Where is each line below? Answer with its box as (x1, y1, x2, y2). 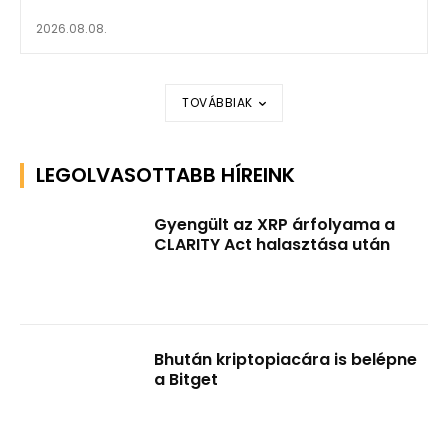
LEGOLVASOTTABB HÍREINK (36, 160, 295, 189)
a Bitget (154, 368, 219, 392)
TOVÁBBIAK (182, 94, 253, 112)
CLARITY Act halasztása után (154, 232, 391, 256)
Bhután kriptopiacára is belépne (154, 348, 418, 372)
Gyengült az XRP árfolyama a (154, 212, 396, 236)
